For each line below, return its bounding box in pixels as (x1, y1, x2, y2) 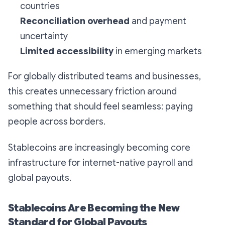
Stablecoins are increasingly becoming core (8, 142, 190, 154)
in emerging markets (114, 46, 202, 57)
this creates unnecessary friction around (8, 86, 177, 97)
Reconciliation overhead (20, 16, 130, 27)
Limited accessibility (20, 46, 114, 57)
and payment (130, 16, 186, 27)
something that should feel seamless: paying (8, 101, 193, 113)
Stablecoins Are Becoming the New (8, 202, 180, 215)
